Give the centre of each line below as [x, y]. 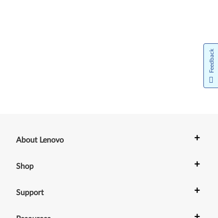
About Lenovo [40, 140]
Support [30, 193]
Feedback [212, 61]
